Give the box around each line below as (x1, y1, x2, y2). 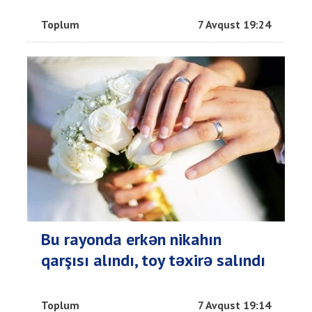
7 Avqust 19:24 (198, 17, 271, 31)
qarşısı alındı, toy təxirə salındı (41, 249, 265, 271)
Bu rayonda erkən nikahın (41, 228, 221, 250)
